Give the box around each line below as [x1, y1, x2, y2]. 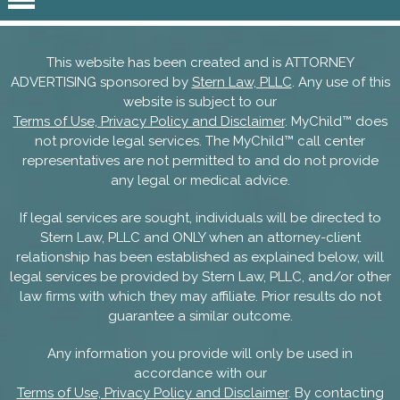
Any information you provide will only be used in [47, 346, 353, 362]
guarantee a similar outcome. [107, 308, 293, 325]
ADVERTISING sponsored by [10, 74, 192, 91]
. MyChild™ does [284, 113, 387, 130]
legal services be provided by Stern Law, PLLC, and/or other [9, 269, 391, 286]
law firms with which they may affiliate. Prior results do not [19, 288, 381, 305]
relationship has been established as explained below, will [16, 249, 384, 266]
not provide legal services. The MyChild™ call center [35, 133, 365, 150]
